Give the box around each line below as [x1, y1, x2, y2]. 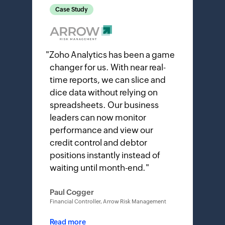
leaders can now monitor [50, 112, 146, 123]
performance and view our [50, 125, 153, 135]
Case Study [55, 6, 88, 13]
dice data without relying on [50, 87, 158, 97]
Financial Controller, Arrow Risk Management [50, 198, 166, 204]
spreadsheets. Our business [50, 99, 159, 110]
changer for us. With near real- [50, 62, 166, 72]
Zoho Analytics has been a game [49, 49, 175, 60]
